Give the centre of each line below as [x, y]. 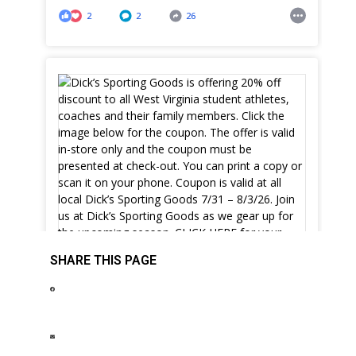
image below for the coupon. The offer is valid [177, 320]
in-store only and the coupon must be [155, 335]
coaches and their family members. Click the [172, 305]
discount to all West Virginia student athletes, [174, 290]
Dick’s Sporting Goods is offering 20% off [163, 275]
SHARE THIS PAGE [103, 261]
